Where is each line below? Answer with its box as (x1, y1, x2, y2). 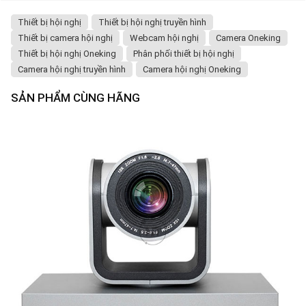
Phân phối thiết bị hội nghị (133, 48, 234, 59)
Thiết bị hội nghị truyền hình (98, 17, 206, 28)
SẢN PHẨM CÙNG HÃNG (11, 91, 140, 105)
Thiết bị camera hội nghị (18, 33, 113, 44)
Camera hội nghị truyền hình (18, 64, 126, 75)
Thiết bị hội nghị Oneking (18, 48, 116, 59)
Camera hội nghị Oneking (143, 64, 241, 75)
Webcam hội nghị (130, 33, 199, 44)
